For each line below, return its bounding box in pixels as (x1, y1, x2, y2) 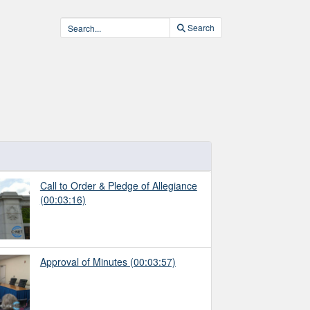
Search (187, 21, 215, 33)
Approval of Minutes (39, 254, 127, 268)
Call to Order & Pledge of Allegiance (39, 178, 197, 192)
